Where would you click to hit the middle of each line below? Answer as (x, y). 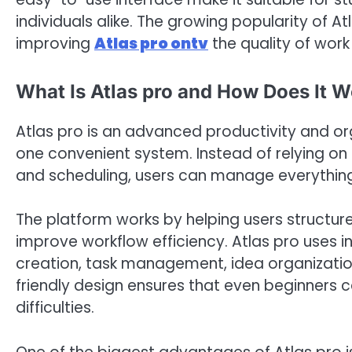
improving (55, 44)
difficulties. (55, 308)
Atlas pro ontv (151, 44)
